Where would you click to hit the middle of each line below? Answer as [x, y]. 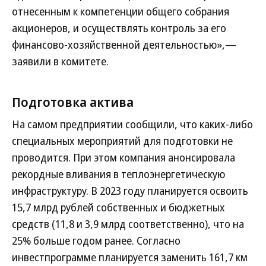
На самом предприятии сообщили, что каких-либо [132, 124]
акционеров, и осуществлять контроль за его [119, 28]
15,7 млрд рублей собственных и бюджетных [118, 207]
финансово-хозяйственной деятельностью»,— [124, 45]
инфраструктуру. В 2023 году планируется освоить [130, 191]
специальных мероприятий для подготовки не [122, 141]
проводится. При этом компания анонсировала [123, 157]
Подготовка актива [73, 102]
